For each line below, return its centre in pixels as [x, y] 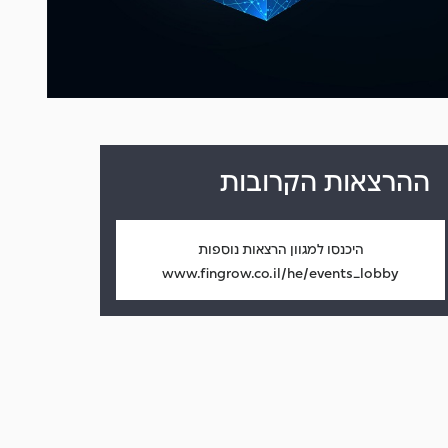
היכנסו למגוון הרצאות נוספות [280, 247]
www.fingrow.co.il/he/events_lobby [281, 271]
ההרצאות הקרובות [325, 178]
